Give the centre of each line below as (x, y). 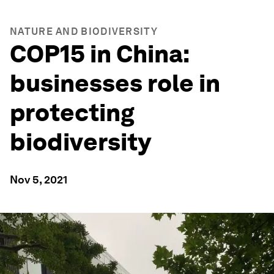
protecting (72, 113)
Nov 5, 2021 (39, 180)
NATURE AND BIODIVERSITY (84, 31)
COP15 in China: (99, 54)
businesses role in (115, 83)
